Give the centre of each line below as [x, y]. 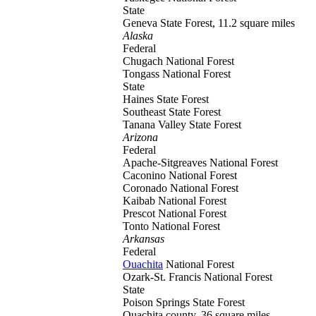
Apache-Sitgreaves [166, 163]
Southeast [146, 112]
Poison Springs [158, 302]
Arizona [140, 137]
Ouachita [143, 264]
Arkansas [144, 239]
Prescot [140, 213]
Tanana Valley [156, 124]
